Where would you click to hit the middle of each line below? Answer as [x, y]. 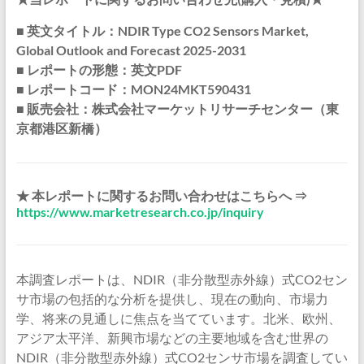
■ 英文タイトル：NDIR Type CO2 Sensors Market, [162, 30]
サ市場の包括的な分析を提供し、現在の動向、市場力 [172, 299]
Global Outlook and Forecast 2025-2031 [131, 50]
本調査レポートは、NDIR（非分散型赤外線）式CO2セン [182, 279]
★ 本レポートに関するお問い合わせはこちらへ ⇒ [161, 195]
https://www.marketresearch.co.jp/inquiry [140, 212]
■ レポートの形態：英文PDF [99, 69]
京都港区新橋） [61, 128]
